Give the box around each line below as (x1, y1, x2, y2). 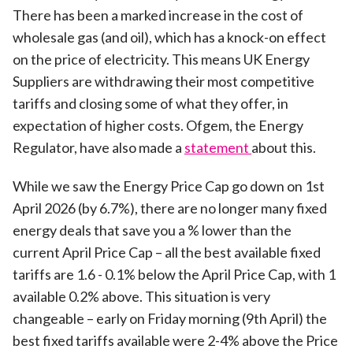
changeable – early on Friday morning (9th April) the (13, 310, 327, 328)
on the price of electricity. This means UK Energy (13, 50, 310, 68)
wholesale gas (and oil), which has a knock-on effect (13, 28, 326, 46)
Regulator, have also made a (13, 138, 184, 156)
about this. (251, 138, 316, 156)
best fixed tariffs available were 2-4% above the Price (13, 332, 338, 350)
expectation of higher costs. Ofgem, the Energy (13, 116, 303, 134)
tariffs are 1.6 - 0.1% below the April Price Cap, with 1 (13, 266, 336, 284)
